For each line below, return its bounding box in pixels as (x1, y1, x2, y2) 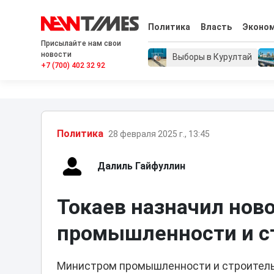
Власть (200, 22, 232, 32)
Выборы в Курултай (172, 52, 253, 62)
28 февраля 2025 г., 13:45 (108, 128, 210, 139)
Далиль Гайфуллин (97, 160, 186, 172)
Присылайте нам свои (41, 39, 122, 48)
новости (41, 50, 72, 59)
